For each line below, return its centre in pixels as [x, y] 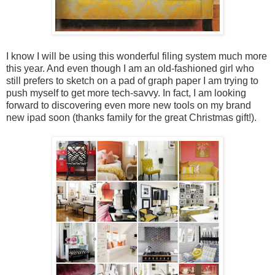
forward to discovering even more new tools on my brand [129, 105]
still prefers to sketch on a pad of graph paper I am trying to [132, 80]
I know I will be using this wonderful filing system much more [137, 56]
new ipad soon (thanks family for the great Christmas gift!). [131, 117]
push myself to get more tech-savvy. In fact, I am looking [126, 93]
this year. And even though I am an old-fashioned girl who [130, 68]
